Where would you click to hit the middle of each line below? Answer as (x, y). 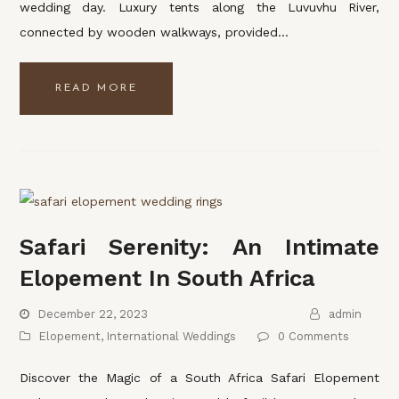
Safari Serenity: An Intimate (199, 246)
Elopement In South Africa (168, 277)
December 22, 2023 (93, 313)
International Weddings (172, 336)
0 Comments (313, 336)
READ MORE (97, 89)
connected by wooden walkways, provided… (155, 33)
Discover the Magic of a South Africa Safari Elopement (199, 377)
